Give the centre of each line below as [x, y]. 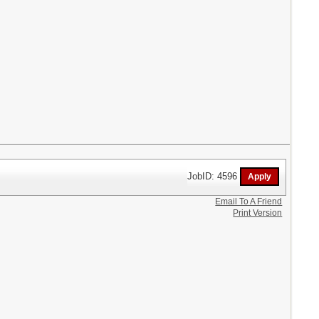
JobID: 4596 [214, 176]
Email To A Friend [249, 202]
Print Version [258, 213]
